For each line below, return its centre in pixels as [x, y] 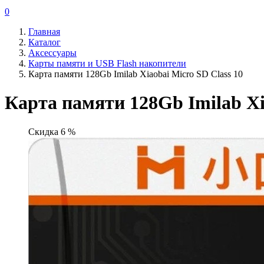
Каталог [44, 42]
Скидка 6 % [52, 131]
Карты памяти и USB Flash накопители [107, 63]
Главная [44, 32]
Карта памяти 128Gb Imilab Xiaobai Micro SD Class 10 [136, 74]
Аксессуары [52, 53]
